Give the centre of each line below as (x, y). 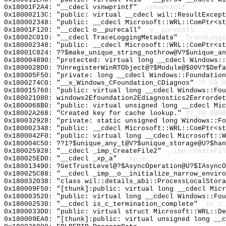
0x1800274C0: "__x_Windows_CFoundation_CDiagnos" (101, 83)
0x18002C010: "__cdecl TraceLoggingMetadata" (93, 38)
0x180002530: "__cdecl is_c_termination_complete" (103, 204)
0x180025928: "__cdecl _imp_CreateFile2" (85, 151)
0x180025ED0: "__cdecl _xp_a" (63, 159)
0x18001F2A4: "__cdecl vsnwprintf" (73, 7)
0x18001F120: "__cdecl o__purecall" (75, 30)
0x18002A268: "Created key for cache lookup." (95, 113)
